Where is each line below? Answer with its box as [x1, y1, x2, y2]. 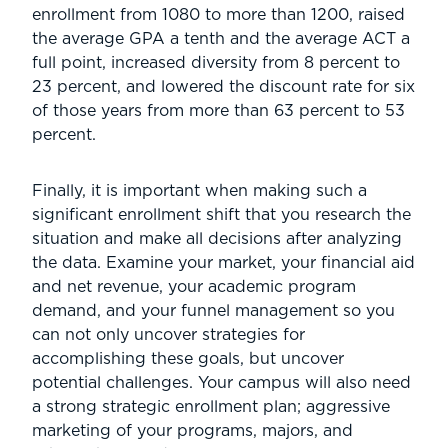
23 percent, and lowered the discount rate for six [32, 78, 415, 95]
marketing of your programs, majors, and [32, 422, 353, 439]
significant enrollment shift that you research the [32, 206, 411, 223]
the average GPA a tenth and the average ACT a [32, 30, 410, 47]
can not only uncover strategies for [32, 326, 305, 343]
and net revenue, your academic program [32, 278, 356, 295]
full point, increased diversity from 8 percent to [32, 54, 400, 71]
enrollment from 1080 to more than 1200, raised [32, 6, 405, 23]
